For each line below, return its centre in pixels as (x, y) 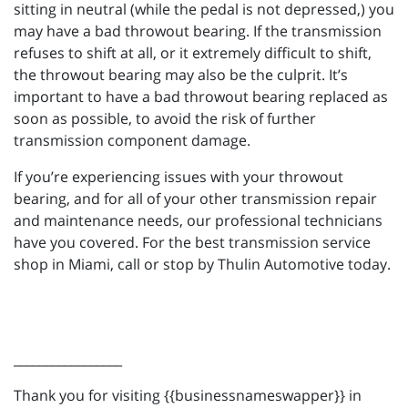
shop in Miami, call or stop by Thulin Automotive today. (202, 265)
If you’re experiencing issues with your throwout (178, 177)
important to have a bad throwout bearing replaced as (201, 97)
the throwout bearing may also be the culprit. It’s (181, 75)
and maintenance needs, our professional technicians (198, 221)
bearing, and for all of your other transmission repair (195, 199)
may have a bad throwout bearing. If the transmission (198, 31)
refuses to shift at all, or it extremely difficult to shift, (193, 53)
